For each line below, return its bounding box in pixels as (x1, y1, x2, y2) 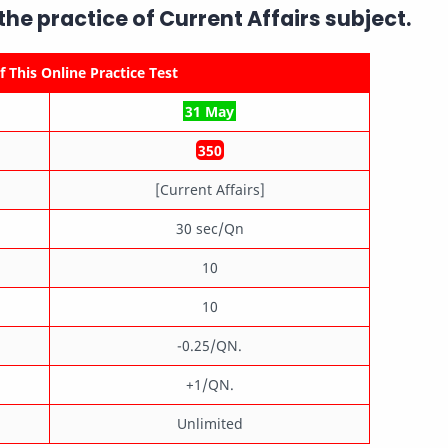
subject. (320, 3, 411, 33)
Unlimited (176, 413, 243, 433)
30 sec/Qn (175, 218, 244, 238)
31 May (185, 101, 234, 121)
